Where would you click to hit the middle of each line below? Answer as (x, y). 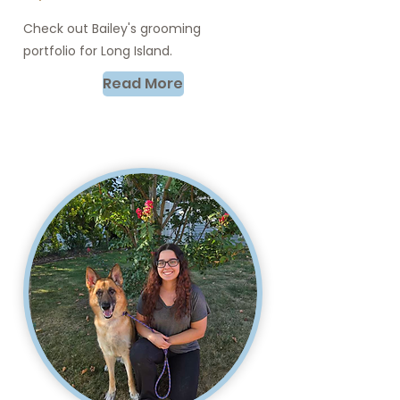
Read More (143, 83)
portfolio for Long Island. (98, 51)
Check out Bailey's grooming (112, 29)
